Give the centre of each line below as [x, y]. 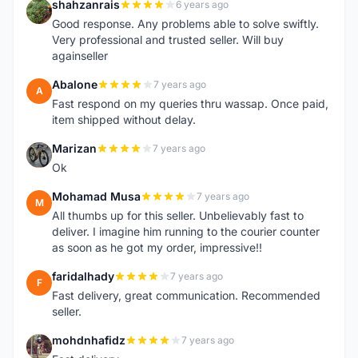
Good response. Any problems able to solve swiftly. [185, 24]
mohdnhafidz [89, 340]
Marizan [74, 148]
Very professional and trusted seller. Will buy [168, 40]
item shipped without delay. [124, 119]
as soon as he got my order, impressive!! [157, 247]
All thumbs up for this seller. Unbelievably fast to [178, 215]
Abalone [75, 84]
